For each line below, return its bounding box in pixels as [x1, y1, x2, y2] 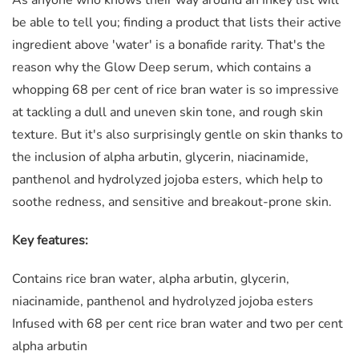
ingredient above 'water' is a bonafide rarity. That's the [12, 35, 325, 54]
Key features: [12, 231, 88, 249]
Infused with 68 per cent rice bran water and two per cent [12, 314, 343, 333]
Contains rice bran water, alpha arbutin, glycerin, [12, 269, 289, 288]
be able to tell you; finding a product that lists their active [12, 13, 341, 31]
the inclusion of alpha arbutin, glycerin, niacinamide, [12, 147, 309, 166]
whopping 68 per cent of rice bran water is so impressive [12, 80, 339, 99]
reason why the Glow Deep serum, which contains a [12, 58, 311, 76]
